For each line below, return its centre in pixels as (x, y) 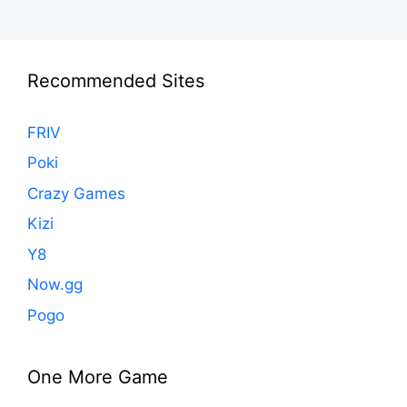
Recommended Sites (116, 80)
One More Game (98, 377)
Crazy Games (76, 193)
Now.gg (55, 285)
